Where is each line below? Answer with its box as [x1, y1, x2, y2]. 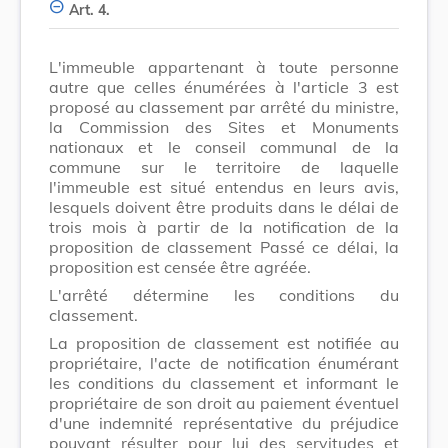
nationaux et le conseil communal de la [49, 136, 399, 157]
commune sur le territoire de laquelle [49, 156, 399, 177]
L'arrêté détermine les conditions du [49, 284, 399, 305]
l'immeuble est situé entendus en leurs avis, [49, 176, 399, 197]
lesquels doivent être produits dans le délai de [49, 196, 399, 217]
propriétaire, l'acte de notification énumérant [49, 352, 399, 373]
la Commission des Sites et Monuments [49, 116, 399, 137]
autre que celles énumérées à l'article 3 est [49, 76, 399, 97]
